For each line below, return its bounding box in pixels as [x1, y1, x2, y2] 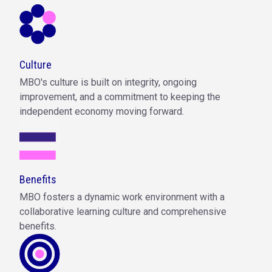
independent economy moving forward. [19, 106, 184, 118]
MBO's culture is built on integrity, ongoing [19, 76, 197, 89]
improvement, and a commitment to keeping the [19, 91, 220, 103]
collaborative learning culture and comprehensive [19, 206, 226, 218]
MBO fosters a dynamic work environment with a [19, 191, 225, 203]
